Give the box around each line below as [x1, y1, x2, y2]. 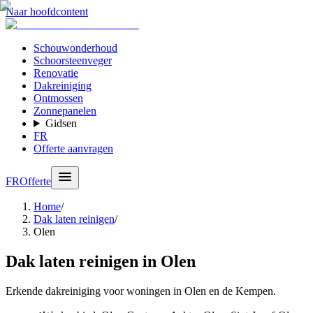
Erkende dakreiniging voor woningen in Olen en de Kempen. [6, 284, 276, 297]
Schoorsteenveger [34, 54, 112, 66]
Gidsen [45, 117, 77, 129]
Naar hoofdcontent [6, 6, 88, 17]
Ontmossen [34, 92, 83, 104]
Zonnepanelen [34, 105, 96, 117]
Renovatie [34, 67, 78, 79]
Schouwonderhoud [34, 42, 117, 54]
